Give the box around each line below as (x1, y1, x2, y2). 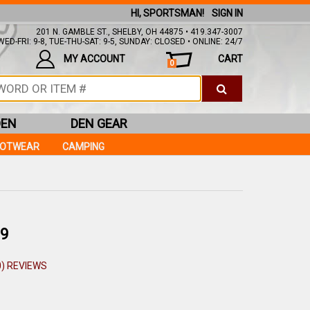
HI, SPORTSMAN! (130, 8, 204, 19)
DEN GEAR (71, 116, 127, 131)
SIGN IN (212, 8, 243, 19)
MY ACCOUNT (63, 53, 125, 64)
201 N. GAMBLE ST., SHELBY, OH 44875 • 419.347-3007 (36, 27, 243, 37)
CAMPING (62, 141, 104, 152)
